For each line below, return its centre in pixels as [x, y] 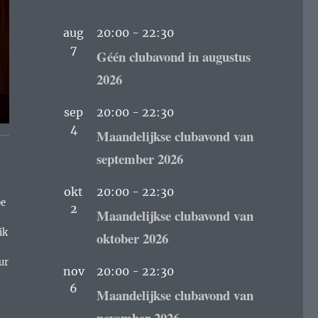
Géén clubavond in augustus [173, 56]
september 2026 [139, 158]
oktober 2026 [132, 238]
